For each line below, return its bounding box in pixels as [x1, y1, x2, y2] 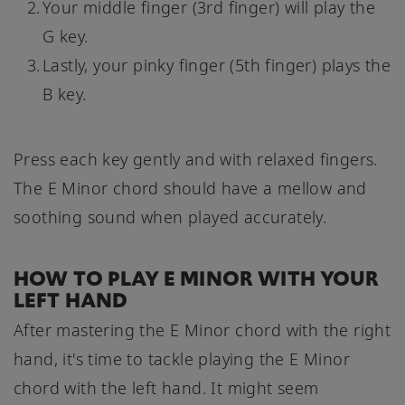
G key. [42, 24, 89, 47]
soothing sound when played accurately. [14, 205, 327, 228]
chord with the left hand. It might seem [14, 376, 319, 399]
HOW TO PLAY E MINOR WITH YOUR [14, 263, 380, 293]
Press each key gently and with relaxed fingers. [14, 147, 378, 170]
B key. [42, 82, 87, 105]
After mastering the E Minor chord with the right [14, 318, 391, 341]
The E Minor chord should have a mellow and [14, 176, 367, 199]
